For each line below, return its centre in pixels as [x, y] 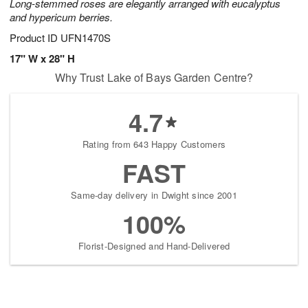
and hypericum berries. [61, 17]
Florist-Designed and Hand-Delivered [154, 246]
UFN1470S [86, 38]
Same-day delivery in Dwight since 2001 [154, 195]
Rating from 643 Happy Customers [154, 144]
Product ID [35, 38]
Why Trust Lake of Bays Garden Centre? [154, 78]
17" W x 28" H [42, 59]
